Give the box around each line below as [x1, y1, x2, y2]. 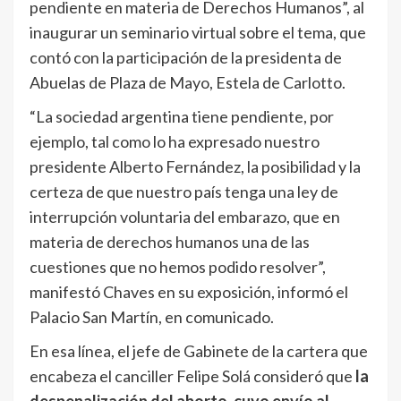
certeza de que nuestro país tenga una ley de [30, 182, 338, 202]
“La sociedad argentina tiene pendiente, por [30, 107, 334, 127]
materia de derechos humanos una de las [30, 232, 310, 252]
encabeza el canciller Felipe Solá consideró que [30, 366, 353, 387]
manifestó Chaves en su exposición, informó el [30, 282, 348, 303]
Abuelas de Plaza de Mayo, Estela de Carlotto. [30, 73, 346, 93]
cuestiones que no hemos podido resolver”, [30, 257, 326, 277]
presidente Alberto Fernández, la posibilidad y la [30, 157, 361, 177]
